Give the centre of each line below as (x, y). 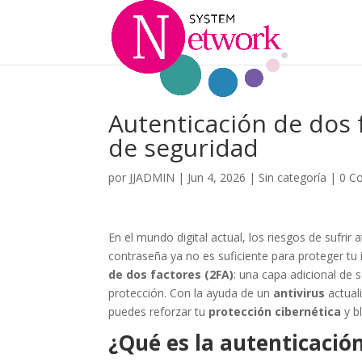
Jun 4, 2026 (217, 177)
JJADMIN (152, 177)
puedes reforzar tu (159, 311)
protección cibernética (275, 311)
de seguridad (184, 147)
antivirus (299, 293)
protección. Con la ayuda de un (191, 293)
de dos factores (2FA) (171, 274)
